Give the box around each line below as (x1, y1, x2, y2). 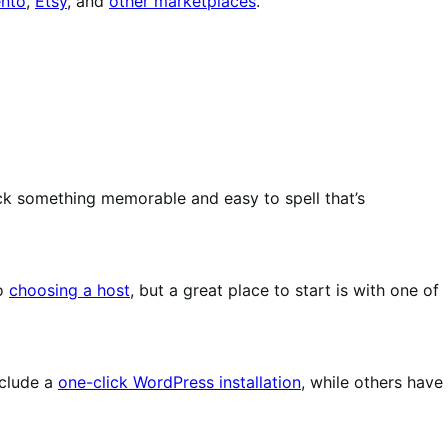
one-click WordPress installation (58, 371, 301, 392)
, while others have (301, 371, 443, 392)
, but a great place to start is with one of (130, 279, 439, 300)
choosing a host (9, 279, 130, 300)
